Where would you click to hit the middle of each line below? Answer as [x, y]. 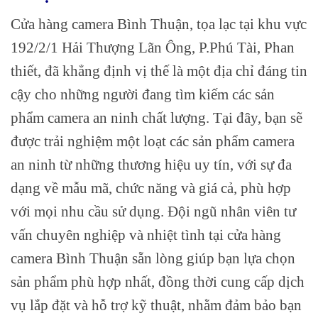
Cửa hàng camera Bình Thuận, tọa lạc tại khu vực [159, 23]
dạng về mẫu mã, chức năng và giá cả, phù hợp [151, 187]
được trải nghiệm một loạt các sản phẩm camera [153, 141]
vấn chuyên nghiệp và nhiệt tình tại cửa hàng [146, 234]
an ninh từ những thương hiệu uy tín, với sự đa [151, 164]
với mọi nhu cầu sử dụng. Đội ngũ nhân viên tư [153, 211]
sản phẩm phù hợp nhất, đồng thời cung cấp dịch [158, 281]
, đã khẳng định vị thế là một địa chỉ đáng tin [172, 70]
